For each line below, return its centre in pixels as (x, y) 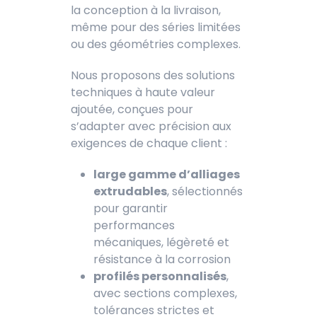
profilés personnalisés (160, 276)
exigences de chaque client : (149, 143)
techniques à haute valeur (143, 92)
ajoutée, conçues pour (132, 109)
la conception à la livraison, (146, 10)
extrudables (130, 191)
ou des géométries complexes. (156, 44)
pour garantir (131, 208)
